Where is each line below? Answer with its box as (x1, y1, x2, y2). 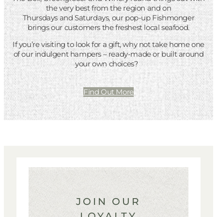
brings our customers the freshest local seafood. (28, 22, 189, 32)
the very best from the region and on (46, 3, 171, 13)
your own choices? (75, 59, 142, 68)
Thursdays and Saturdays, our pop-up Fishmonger (22, 13, 195, 22)
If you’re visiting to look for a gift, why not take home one (12, 39, 204, 49)
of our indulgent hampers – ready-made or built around (13, 49, 204, 59)
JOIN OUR (76, 196, 141, 208)
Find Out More (83, 87, 134, 96)
